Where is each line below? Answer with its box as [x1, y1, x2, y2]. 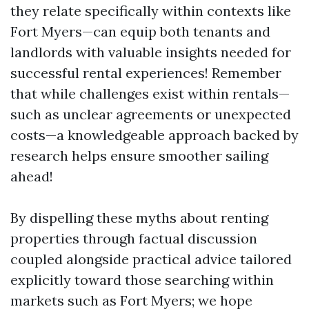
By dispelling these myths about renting [10, 209, 268, 226]
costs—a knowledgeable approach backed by [10, 126, 299, 143]
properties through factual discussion [10, 230, 257, 247]
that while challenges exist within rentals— [10, 85, 290, 102]
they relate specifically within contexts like [10, 2, 291, 19]
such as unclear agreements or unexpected [10, 106, 291, 123]
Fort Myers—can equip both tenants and [10, 23, 270, 40]
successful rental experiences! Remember [10, 64, 281, 81]
